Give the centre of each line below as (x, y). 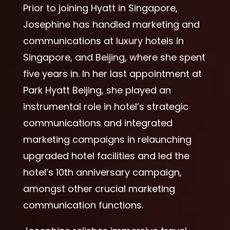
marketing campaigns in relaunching (107, 139)
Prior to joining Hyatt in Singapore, (100, 8)
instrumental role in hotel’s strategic (106, 106)
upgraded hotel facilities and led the (106, 156)
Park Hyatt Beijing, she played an (97, 90)
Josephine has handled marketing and (111, 24)
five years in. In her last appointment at (112, 73)
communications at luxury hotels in (103, 41)
